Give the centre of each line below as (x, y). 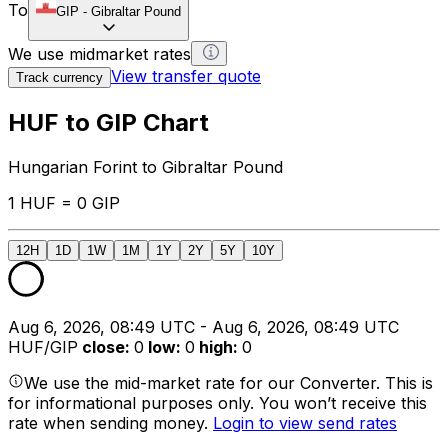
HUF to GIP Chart (108, 122)
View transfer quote (186, 75)
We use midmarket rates (99, 53)
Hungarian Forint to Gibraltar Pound (145, 166)
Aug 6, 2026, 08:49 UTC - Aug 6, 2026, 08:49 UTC (203, 326)
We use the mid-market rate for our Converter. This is (228, 382)
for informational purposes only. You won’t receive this (217, 402)
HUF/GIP (43, 346)
